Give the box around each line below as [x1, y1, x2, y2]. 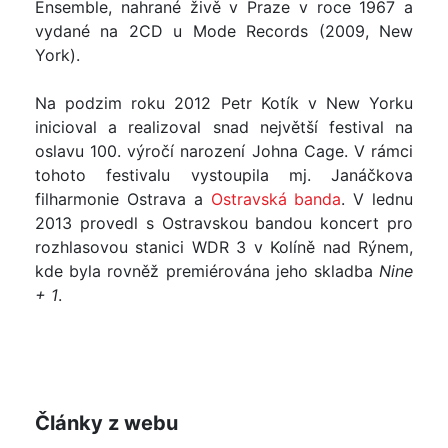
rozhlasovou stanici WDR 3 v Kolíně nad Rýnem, [35, 236, 413, 257]
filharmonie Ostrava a [35, 188, 211, 209]
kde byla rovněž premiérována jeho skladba [35, 260, 379, 281]
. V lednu [341, 188, 414, 209]
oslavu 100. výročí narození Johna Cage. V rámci [35, 140, 413, 161]
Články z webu [35, 410, 178, 435]
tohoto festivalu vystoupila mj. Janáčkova [35, 164, 413, 185]
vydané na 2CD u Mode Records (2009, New [35, 20, 413, 41]
